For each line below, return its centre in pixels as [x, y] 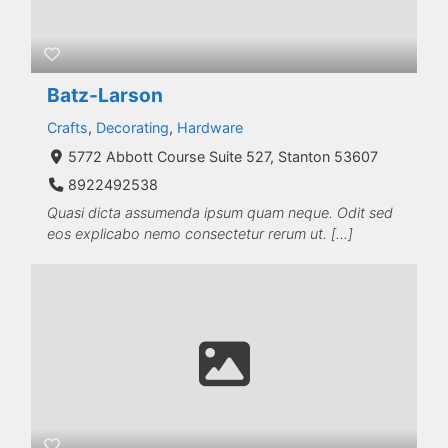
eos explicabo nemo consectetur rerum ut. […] [200, 233]
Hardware [210, 127]
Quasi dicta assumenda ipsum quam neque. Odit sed [220, 212]
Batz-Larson [105, 94]
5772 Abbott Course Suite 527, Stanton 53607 [222, 156]
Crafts [67, 127]
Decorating [132, 127]
